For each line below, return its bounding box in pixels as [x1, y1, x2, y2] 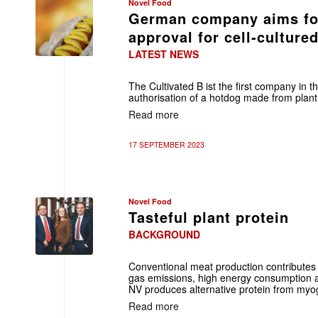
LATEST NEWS [128, 47, 199, 61]
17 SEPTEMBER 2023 [128, 139, 204, 150]
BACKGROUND [128, 227, 200, 241]
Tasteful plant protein [128, 207, 289, 227]
